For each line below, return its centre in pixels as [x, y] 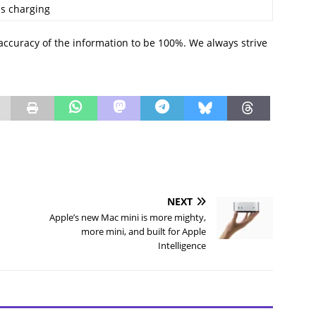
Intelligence [182, 245]
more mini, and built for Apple [144, 231]
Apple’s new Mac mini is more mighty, [128, 217]
